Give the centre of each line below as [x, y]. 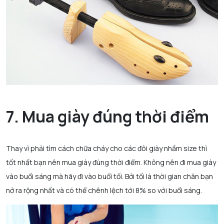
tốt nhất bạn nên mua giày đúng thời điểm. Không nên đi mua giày [111, 162]
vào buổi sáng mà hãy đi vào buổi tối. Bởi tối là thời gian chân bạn [109, 176]
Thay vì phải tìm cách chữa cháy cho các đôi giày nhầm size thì [106, 148]
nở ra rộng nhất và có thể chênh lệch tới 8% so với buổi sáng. [104, 190]
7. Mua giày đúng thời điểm [107, 116]
